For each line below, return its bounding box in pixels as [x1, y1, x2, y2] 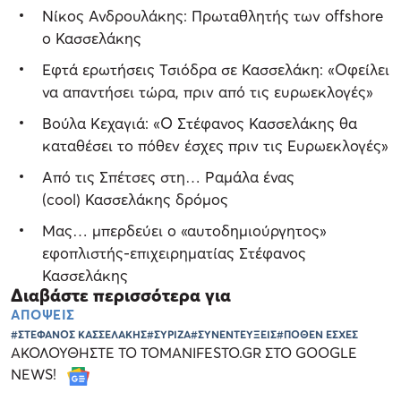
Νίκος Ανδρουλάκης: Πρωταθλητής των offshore [42, 6, 383, 26]
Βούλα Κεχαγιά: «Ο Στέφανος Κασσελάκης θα [42, 114, 357, 133]
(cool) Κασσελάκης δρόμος [42, 190, 228, 209]
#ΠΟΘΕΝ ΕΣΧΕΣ [277, 328, 358, 342]
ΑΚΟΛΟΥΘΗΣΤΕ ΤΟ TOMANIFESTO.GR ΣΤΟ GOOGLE [11, 344, 357, 363]
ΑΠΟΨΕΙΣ [11, 306, 75, 323]
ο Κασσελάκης [42, 29, 141, 48]
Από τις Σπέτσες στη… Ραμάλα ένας [42, 167, 294, 187]
